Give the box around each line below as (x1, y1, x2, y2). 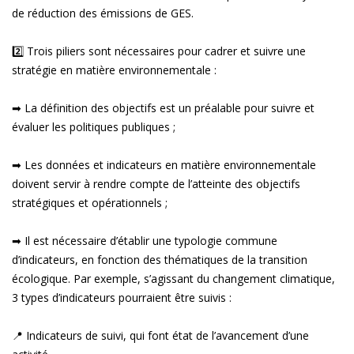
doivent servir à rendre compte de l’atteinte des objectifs (12, 175, 300, 191)
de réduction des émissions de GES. (12, 5, 194, 21)
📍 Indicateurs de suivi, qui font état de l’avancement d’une (12, 327, 309, 343)
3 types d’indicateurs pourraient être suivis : (12, 289, 232, 305)
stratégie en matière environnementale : (12, 62, 217, 77)
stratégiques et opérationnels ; (12, 194, 168, 210)
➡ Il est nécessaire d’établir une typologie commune (12, 232, 277, 248)
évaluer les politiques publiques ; (12, 119, 175, 134)
